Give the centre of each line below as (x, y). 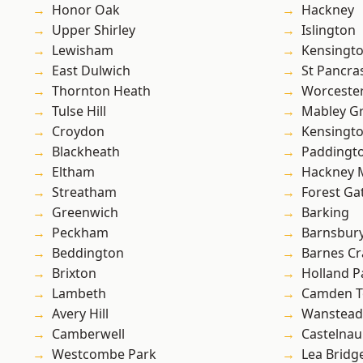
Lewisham (83, 51)
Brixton (74, 273)
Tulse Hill (79, 111)
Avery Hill (80, 314)
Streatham (84, 192)
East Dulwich (91, 71)
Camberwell (88, 334)
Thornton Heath (101, 91)
